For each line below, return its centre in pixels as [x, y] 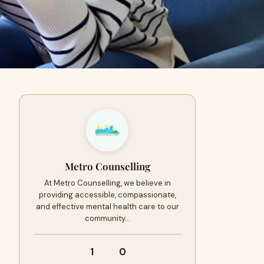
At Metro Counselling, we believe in [107, 183]
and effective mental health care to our [107, 207]
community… [107, 218]
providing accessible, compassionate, [107, 195]
